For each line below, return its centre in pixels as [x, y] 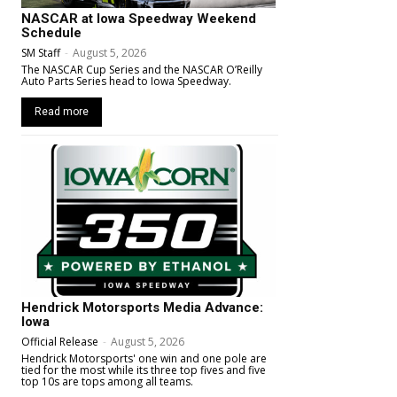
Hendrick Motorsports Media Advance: [142, 308]
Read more [62, 111]
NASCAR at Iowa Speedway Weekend [139, 18]
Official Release [60, 342]
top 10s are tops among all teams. [107, 382]
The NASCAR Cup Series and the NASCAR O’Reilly [142, 69]
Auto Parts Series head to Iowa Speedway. [126, 81]
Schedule [51, 32]
